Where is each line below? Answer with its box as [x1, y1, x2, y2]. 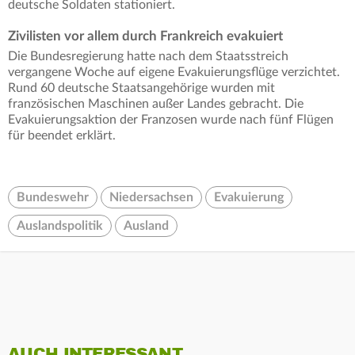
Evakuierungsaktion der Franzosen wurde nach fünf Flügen [8, 113, 334, 127]
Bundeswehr [17, 191, 89, 204]
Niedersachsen [109, 191, 193, 204]
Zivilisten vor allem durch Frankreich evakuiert [8, 29, 283, 44]
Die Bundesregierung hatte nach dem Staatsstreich [8, 50, 288, 63]
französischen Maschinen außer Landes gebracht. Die [8, 97, 303, 111]
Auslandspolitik [17, 219, 103, 233]
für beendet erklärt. [8, 129, 116, 143]
